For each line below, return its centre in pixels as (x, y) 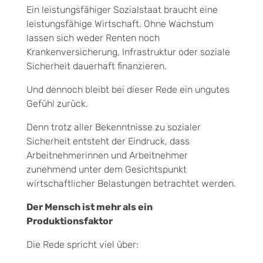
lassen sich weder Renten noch (93, 38)
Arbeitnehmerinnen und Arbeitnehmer (107, 155)
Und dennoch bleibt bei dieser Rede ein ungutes (128, 89)
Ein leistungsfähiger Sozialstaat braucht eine (122, 9)
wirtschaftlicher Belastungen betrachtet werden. (131, 183)
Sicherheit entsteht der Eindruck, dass (108, 141)
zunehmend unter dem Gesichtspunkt (107, 169)
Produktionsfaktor (70, 221)
